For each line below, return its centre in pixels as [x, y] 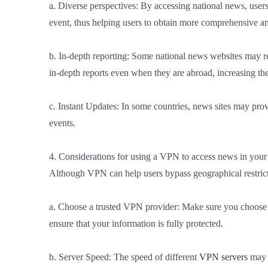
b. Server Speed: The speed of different [124, 257]
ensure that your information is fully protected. [136, 223]
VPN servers [223, 257]
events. [62, 123]
